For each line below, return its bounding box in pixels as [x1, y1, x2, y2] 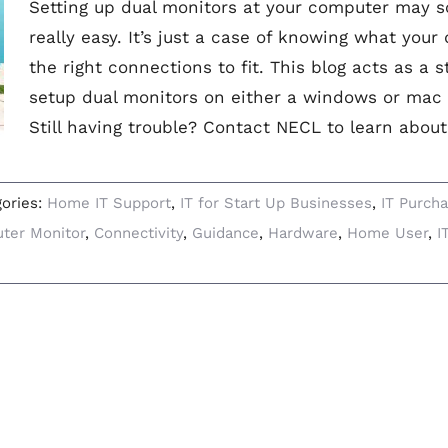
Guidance [192, 224, 259, 242]
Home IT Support [47, 194, 171, 212]
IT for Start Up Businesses [180, 194, 372, 212]
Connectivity [94, 224, 183, 242]
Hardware [268, 224, 338, 242]
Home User [347, 224, 428, 242]
